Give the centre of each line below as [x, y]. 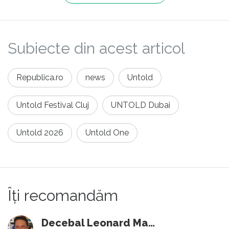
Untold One [107, 132]
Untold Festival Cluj [53, 105]
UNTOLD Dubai [141, 105]
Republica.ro [40, 77]
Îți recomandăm [63, 195]
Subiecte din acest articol [96, 48]
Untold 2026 [40, 132]
